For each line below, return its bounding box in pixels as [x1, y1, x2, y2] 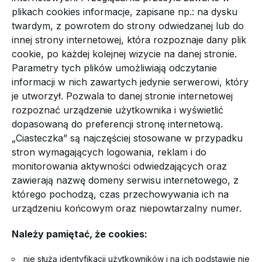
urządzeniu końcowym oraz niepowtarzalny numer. [12, 202, 242, 214]
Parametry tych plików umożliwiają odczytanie [12, 62, 217, 74]
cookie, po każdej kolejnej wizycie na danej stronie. [12, 48, 237, 60]
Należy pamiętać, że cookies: [12, 228, 147, 240]
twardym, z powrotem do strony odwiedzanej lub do [12, 20, 244, 32]
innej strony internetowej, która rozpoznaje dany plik [12, 34, 246, 46]
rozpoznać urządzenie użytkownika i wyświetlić [12, 104, 223, 116]
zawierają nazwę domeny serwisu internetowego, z [12, 174, 239, 186]
